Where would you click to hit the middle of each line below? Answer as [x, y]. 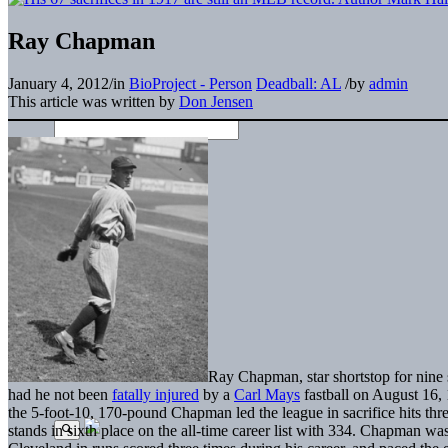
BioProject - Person [190, 83]
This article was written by [93, 101]
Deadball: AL [298, 83]
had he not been [60, 394]
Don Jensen [216, 101]
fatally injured [155, 394]
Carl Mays [267, 394]
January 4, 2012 [58, 83]
